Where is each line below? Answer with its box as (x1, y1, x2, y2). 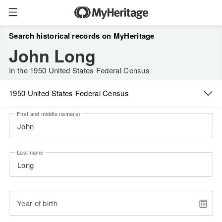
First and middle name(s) (17, 110, 81, 117)
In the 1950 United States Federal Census (9, 65, 150, 75)
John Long (9, 44, 96, 67)
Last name (17, 148, 44, 156)
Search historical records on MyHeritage (9, 30, 155, 41)
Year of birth (17, 198, 57, 208)
